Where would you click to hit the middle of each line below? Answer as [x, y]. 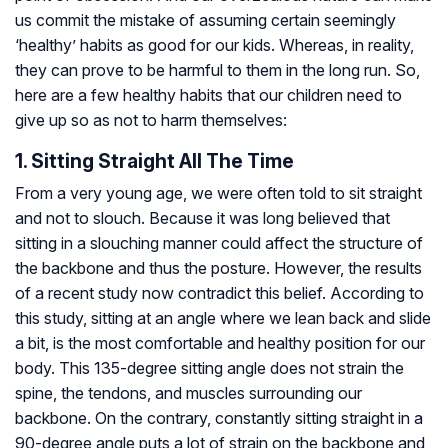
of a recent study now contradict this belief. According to [219, 293]
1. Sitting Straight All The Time [154, 161]
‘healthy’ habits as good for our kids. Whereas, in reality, [214, 45]
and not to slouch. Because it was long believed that [202, 218]
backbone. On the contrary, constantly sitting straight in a [219, 418]
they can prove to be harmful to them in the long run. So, [217, 70]
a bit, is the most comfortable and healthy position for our [220, 343]
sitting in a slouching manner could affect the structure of [219, 243]
